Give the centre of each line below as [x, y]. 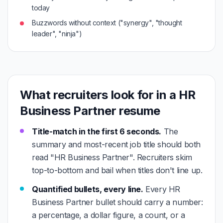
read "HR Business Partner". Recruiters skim [112, 157]
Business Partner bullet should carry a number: [117, 202]
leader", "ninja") [57, 34]
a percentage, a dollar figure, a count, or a [109, 215]
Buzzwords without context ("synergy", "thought [107, 23]
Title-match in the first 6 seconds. [97, 131]
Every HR [162, 189]
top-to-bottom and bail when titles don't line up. [117, 170]
